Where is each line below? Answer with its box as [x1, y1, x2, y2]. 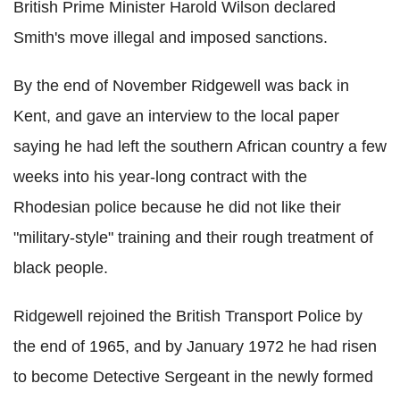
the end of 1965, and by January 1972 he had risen [13, 337, 377, 355]
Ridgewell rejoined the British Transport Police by [13, 306, 362, 325]
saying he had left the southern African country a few [13, 137, 387, 155]
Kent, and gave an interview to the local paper [13, 106, 339, 125]
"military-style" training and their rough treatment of [13, 228, 373, 246]
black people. [13, 258, 108, 277]
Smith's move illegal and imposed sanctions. [13, 28, 328, 46]
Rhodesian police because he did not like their [13, 197, 341, 216]
